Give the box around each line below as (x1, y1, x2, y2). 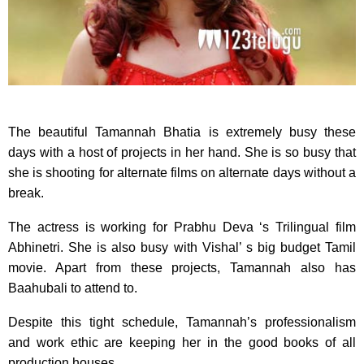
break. (8, 186, 44, 201)
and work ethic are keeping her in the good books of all (8, 336, 356, 350)
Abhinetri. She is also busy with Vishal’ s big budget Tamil (8, 240, 356, 255)
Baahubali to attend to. (8, 281, 137, 296)
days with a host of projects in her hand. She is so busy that (8, 145, 356, 160)
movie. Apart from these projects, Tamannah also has (8, 261, 356, 275)
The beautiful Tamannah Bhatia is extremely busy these (8, 125, 356, 140)
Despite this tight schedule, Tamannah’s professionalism (8, 315, 356, 330)
